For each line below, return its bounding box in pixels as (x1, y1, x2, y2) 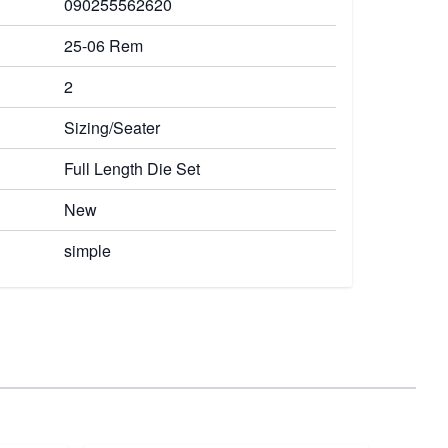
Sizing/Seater (64, 116, 160, 139)
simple (64, 239, 111, 262)
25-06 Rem (64, 34, 143, 57)
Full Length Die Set (64, 157, 200, 180)
